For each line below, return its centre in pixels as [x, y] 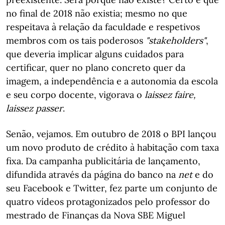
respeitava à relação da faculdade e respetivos [103, 27]
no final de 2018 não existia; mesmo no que [97, 13]
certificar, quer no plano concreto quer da [96, 68]
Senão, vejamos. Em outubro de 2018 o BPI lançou [111, 134]
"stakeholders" [175, 40]
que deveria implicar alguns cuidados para [95, 54]
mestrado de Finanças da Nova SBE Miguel [96, 215]
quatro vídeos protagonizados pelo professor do [108, 202]
